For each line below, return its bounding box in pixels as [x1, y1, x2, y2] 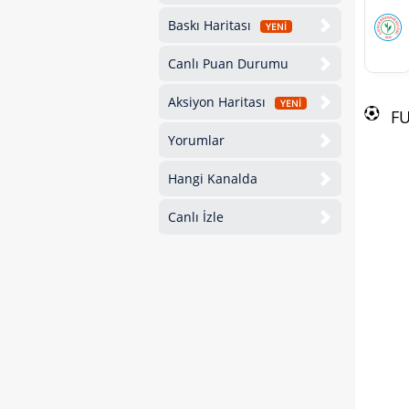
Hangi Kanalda [168, 170, 257, 187]
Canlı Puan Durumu [168, 55, 288, 72]
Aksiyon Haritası [168, 93, 269, 110]
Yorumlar [168, 131, 225, 149]
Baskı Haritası [168, 16, 255, 34]
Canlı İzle [168, 208, 224, 225]
